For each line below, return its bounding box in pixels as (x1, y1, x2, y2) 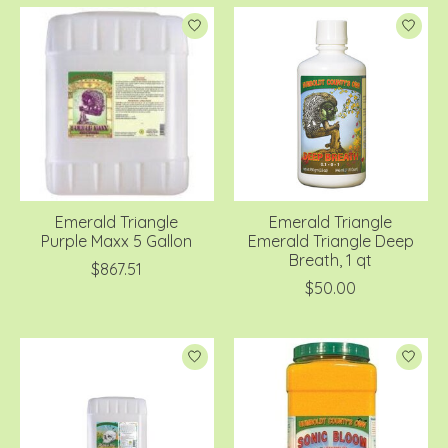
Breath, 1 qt (289, 249, 373, 270)
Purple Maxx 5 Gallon (41, 230, 193, 251)
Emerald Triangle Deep (247, 230, 414, 251)
